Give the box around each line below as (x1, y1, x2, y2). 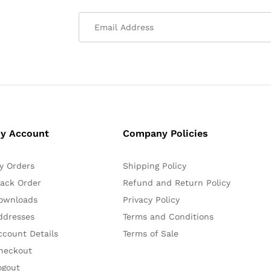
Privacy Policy (122, 194, 180, 204)
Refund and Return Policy (122, 177, 230, 188)
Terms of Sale (122, 228, 178, 238)
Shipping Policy (122, 160, 186, 171)
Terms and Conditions (122, 211, 214, 221)
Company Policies (122, 127, 208, 139)
